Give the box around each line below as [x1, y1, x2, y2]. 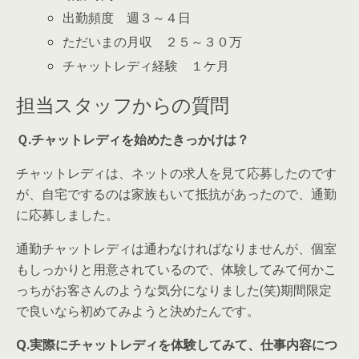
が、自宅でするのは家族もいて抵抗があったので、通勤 [16, 184, 337, 203]
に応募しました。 [16, 205, 119, 224]
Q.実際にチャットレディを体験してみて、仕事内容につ [16, 335, 337, 353]
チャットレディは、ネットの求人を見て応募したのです [16, 163, 337, 182]
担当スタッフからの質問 [16, 88, 229, 118]
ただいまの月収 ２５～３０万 [62, 33, 242, 51]
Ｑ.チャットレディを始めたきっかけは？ [16, 130, 249, 148]
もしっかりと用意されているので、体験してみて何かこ [16, 260, 337, 278]
